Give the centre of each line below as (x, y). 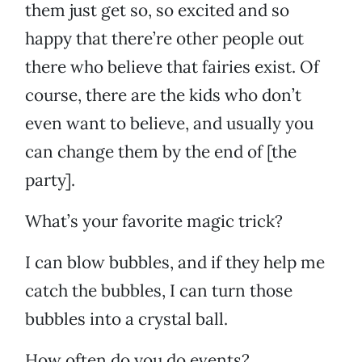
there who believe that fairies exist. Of (172, 67)
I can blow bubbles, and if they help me (175, 263)
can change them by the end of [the (161, 152)
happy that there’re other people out (164, 39)
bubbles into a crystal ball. (126, 319)
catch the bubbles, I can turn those (159, 291)
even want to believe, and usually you (169, 124)
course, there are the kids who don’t (163, 95)
